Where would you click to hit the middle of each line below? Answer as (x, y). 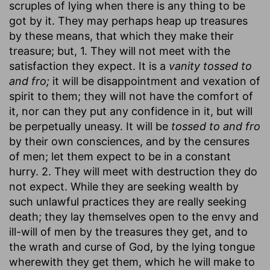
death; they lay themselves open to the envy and (134, 216)
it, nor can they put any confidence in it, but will (131, 111)
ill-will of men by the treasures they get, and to (128, 231)
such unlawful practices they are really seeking (128, 201)
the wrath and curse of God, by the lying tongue (132, 246)
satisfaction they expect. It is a (89, 66)
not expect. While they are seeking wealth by (124, 186)
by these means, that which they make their (121, 36)
